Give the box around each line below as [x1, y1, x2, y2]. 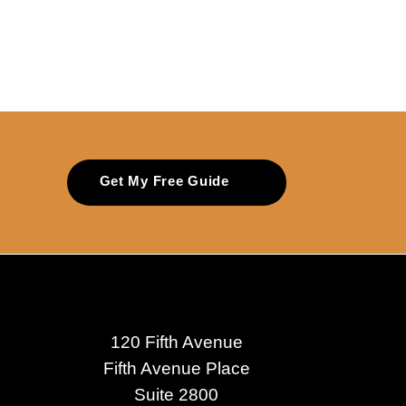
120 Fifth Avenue [110, 332, 243, 353]
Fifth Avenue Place [102, 358, 250, 379]
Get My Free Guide [99, 174, 229, 189]
